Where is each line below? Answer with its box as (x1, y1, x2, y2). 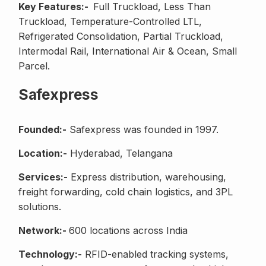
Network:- (18, 224, 69, 237)
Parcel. (18, 60, 50, 72)
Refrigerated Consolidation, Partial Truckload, (18, 30, 223, 43)
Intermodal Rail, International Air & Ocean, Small (18, 45, 237, 58)
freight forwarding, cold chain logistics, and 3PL (18, 186, 233, 198)
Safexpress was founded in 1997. (66, 123, 218, 136)
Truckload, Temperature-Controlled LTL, (18, 15, 202, 28)
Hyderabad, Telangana (67, 147, 173, 160)
